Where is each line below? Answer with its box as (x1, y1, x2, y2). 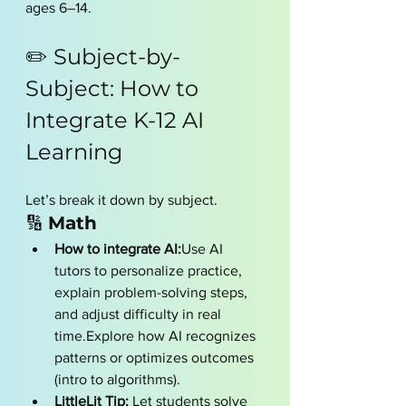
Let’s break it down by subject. (25, 192, 217, 208)
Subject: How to (25, 75, 204, 101)
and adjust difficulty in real (54, 306, 225, 322)
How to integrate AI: (54, 241, 181, 256)
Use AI (181, 241, 227, 256)
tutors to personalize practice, (54, 263, 246, 278)
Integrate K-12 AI (25, 107, 209, 133)
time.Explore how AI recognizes (54, 328, 259, 343)
